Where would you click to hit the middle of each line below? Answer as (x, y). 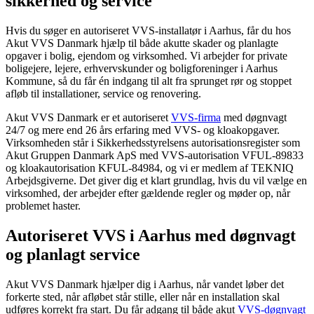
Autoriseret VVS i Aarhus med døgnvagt (151, 235)
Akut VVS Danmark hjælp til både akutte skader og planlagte (142, 43)
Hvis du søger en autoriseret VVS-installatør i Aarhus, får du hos (148, 30)
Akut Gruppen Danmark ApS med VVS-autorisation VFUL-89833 (155, 155)
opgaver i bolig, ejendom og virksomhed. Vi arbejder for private (146, 55)
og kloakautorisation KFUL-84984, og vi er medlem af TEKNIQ (150, 168)
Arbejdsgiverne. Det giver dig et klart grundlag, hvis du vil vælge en (156, 180)
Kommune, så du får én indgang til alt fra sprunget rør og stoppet (149, 81)
